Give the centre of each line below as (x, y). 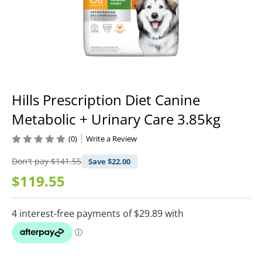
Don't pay (31, 161)
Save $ (100, 162)
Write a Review (111, 139)
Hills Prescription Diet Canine (106, 100)
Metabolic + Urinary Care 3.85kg (116, 119)
